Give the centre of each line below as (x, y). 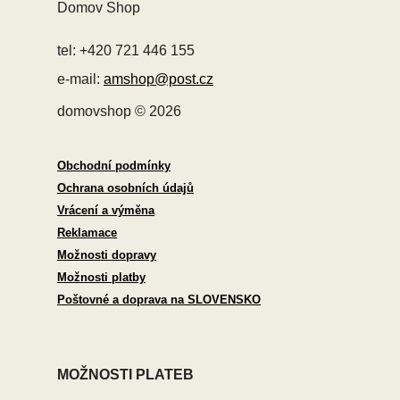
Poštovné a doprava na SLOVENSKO (159, 299)
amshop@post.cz (158, 79)
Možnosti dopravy (107, 254)
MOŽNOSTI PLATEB (125, 374)
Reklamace (87, 232)
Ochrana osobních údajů (125, 187)
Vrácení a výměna (106, 210)
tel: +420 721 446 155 (126, 50)
